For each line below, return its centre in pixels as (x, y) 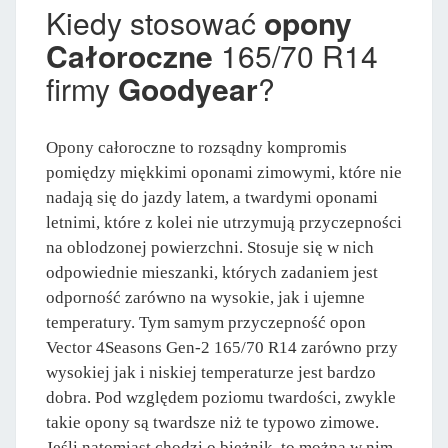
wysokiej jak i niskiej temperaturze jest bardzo (211, 372)
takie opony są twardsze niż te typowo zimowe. (212, 422)
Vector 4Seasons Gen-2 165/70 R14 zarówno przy (222, 347)
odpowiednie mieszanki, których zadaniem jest (212, 272)
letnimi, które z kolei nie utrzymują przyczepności (224, 222)
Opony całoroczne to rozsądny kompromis (196, 147)
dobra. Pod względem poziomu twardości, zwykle (221, 397)
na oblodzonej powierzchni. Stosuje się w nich (210, 247)
